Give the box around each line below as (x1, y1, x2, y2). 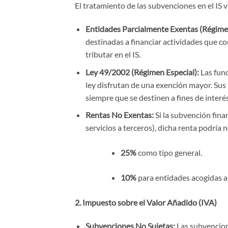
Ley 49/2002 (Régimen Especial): (85, 67, 199, 77)
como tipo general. (136, 148, 202, 158)
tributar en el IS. (85, 49, 140, 59)
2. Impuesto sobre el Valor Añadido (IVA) (75, 197, 217, 208)
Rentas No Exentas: (85, 110, 154, 120)
